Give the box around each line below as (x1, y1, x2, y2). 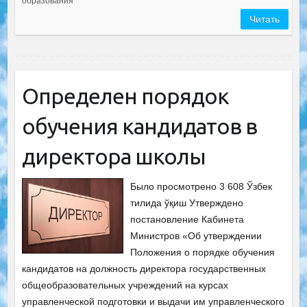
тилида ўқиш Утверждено (130, 197, 244, 208)
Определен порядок (21, 84, 229, 108)
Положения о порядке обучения (130, 247, 275, 258)
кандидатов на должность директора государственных (21, 263, 266, 274)
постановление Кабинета (130, 214, 245, 225)
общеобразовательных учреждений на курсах (21, 280, 228, 291)
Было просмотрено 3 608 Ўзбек (130, 181, 273, 192)
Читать (249, 14, 280, 25)
